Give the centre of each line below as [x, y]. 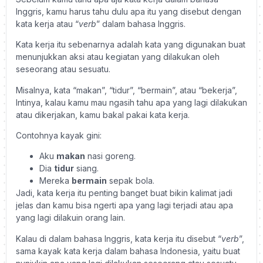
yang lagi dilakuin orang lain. [70, 218]
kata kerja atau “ [47, 23]
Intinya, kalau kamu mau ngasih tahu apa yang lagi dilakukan [131, 102]
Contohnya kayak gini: [59, 136]
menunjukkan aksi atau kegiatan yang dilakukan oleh [118, 57]
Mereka [55, 181]
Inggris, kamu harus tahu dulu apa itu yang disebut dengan [129, 11]
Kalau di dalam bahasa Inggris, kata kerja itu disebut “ [119, 238]
